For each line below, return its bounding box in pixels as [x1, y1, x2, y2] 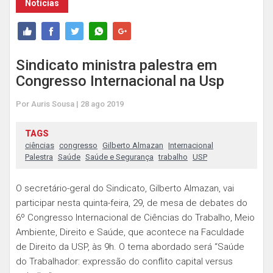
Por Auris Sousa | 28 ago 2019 [16, 99, 124, 108]
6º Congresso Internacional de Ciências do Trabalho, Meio [16, 212, 255, 223]
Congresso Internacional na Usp [16, 73, 224, 90]
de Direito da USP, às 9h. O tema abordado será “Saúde [16, 241, 244, 252]
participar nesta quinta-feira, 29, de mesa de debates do [16, 197, 247, 208]
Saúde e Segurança [85, 152, 154, 161]
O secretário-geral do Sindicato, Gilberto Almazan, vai [16, 183, 234, 194]
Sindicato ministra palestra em [16, 57, 217, 74]
